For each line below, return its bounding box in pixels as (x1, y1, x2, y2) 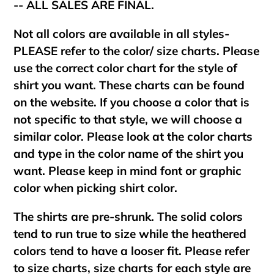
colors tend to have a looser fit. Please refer (13, 243, 250, 259)
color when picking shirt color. (13, 180, 180, 195)
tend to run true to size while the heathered (13, 226, 246, 242)
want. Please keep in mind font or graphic (13, 163, 242, 178)
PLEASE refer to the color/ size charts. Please (13, 43, 259, 58)
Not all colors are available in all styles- (13, 26, 229, 41)
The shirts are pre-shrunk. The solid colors (13, 209, 243, 224)
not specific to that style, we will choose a (13, 111, 242, 127)
